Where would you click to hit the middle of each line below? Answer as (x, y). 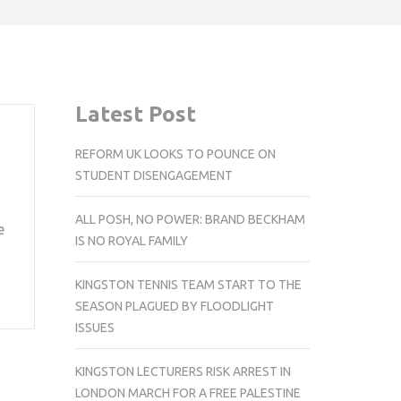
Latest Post (135, 114)
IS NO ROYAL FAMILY (131, 240)
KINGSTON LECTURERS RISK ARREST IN (183, 371)
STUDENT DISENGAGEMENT (154, 175)
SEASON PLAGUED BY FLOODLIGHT (174, 306)
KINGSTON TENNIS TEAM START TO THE (188, 284)
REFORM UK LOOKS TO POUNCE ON (175, 154)
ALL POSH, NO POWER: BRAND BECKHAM (190, 219)
